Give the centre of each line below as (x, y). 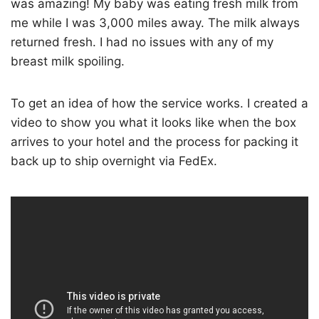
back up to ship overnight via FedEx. (114, 161)
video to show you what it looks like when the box (153, 123)
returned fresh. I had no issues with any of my (142, 42)
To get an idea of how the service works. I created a (159, 104)
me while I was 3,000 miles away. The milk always (155, 23)
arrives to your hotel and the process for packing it (155, 142)
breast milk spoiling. (68, 62)
